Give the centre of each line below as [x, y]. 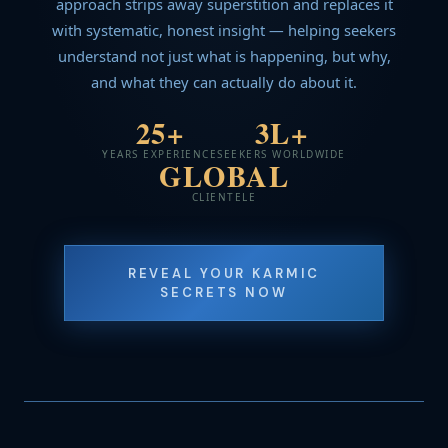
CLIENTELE [224, 197]
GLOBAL [224, 176]
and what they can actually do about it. [224, 82]
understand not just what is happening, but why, [224, 56]
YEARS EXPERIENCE [160, 154]
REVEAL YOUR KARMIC [224, 273]
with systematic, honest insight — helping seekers [224, 30]
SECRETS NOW [224, 292]
